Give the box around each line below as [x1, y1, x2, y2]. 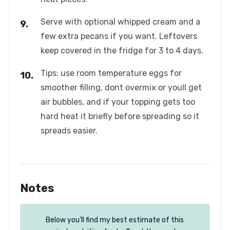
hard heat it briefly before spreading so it [40, 111, 199, 122]
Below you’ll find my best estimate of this [45, 216, 184, 225]
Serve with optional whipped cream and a [40, 17, 200, 27]
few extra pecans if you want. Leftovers [40, 31, 197, 42]
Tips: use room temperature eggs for [40, 68, 182, 79]
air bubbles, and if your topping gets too [40, 97, 195, 107]
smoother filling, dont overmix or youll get [40, 83, 202, 93]
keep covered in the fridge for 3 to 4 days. [40, 46, 203, 56]
